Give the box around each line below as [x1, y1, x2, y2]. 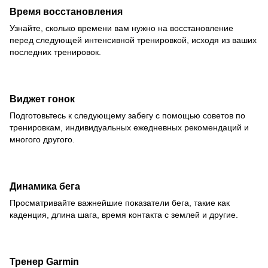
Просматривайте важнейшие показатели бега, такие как [10, 197, 230, 208]
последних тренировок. [10, 47, 101, 57]
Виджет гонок [10, 93, 75, 105]
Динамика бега [10, 180, 80, 191]
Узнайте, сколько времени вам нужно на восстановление [10, 23, 233, 33]
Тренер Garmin [10, 255, 79, 267]
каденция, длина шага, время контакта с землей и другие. [10, 209, 238, 220]
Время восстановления [10, 6, 123, 17]
